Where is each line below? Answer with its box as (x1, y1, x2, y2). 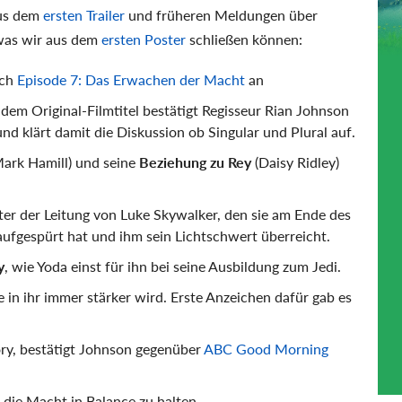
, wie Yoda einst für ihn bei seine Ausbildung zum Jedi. (4, 256, 341, 276)
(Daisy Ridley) (251, 152, 339, 172)
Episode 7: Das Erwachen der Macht (17, 69, 245, 90)
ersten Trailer (43, 4, 125, 25)
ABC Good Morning (201, 338, 328, 359)
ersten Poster (101, 29, 186, 49)
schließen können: (186, 29, 302, 49)
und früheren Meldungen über (125, 4, 318, 25)
